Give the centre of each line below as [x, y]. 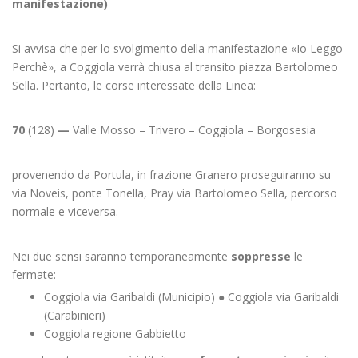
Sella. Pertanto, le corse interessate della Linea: [134, 85]
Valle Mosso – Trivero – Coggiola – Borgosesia [193, 130]
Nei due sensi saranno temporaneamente [121, 256]
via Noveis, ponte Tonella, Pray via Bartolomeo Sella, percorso [175, 193]
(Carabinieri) [75, 315]
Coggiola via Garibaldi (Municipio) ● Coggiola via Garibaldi [191, 297]
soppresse [261, 256]
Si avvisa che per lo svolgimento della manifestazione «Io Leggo [177, 48]
